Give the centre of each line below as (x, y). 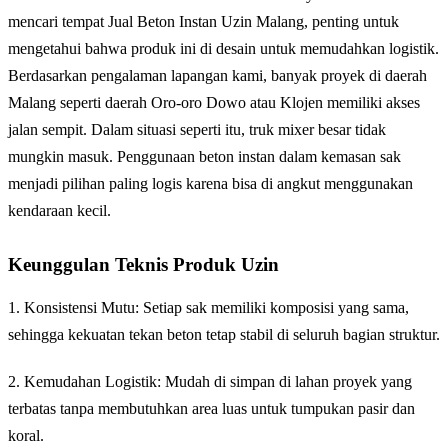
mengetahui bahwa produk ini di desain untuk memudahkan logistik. (223, 48)
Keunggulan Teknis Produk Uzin (143, 264)
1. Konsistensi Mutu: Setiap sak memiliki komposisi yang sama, (208, 308)
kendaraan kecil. (59, 210)
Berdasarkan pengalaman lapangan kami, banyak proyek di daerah (217, 75)
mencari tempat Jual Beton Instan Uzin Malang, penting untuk (203, 21)
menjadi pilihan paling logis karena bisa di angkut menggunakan (210, 183)
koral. (26, 436)
